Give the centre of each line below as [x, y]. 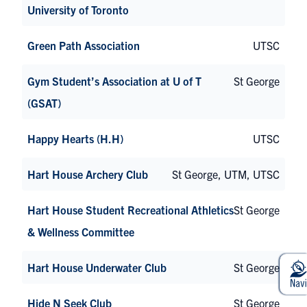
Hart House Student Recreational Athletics [131, 209]
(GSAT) [44, 102]
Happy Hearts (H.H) [75, 138]
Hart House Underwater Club [97, 267]
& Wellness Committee [81, 231]
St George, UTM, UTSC [226, 174]
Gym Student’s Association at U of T [114, 81]
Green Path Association [84, 45]
